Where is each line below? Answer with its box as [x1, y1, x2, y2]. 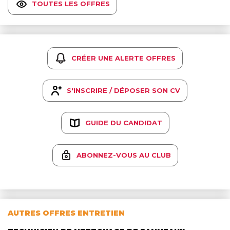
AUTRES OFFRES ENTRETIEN [8, 208, 125, 218]
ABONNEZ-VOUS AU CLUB [76, 151, 171, 160]
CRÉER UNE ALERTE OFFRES [71, 54, 176, 63]
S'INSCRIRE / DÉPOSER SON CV [67, 86, 180, 95]
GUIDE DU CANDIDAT [85, 119, 162, 127]
